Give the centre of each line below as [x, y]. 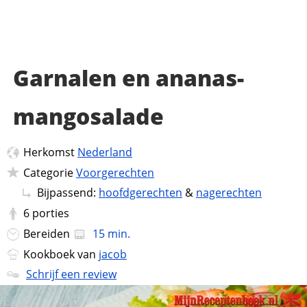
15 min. [110, 233]
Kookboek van [61, 254]
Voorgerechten [115, 172]
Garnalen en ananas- [128, 78]
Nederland [105, 152]
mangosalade [88, 116]
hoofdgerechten [140, 193]
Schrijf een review [71, 274]
